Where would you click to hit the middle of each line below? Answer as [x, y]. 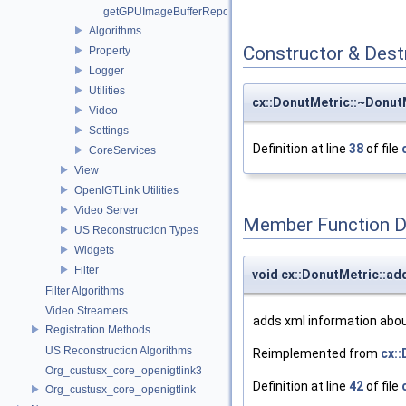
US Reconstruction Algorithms [119, 351]
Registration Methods [98, 329]
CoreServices [122, 150]
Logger [106, 70]
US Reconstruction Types [136, 230]
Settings [109, 130]
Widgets [94, 250]
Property [110, 50]
